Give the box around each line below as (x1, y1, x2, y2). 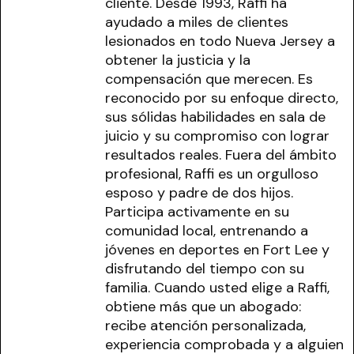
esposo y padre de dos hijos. (105, 183, 293, 203)
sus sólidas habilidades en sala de (105, 107, 326, 127)
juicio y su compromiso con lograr (105, 126, 330, 146)
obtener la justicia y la (105, 51, 250, 70)
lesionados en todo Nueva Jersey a (105, 32, 335, 51)
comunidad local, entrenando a (105, 221, 308, 241)
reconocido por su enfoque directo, (105, 88, 338, 108)
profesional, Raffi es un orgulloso (105, 164, 318, 184)
